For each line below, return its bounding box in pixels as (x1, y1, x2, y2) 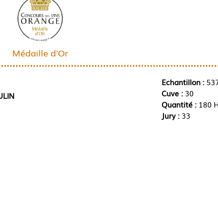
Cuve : (161, 87, 185, 98)
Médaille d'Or (12, 46, 68, 59)
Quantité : (161, 98, 199, 109)
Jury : (161, 109, 182, 121)
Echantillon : (161, 76, 204, 87)
